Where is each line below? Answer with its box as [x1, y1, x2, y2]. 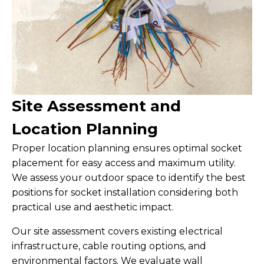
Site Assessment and [12, 97, 181, 116]
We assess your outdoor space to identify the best [12, 172, 246, 184]
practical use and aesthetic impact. [12, 202, 174, 213]
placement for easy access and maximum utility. [12, 157, 236, 169]
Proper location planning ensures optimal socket [12, 143, 242, 154]
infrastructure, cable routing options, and [12, 240, 206, 252]
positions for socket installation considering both [12, 187, 238, 199]
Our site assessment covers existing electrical [12, 226, 223, 237]
